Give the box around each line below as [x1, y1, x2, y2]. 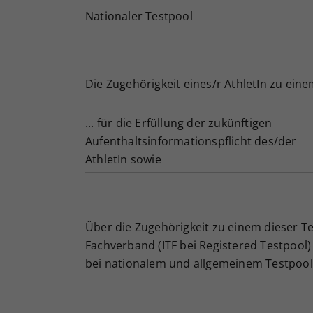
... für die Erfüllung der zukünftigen [85, 115, 272, 131]
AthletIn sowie [85, 152, 161, 168]
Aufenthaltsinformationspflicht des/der [85, 133, 297, 150]
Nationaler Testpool [85, 8, 193, 24]
